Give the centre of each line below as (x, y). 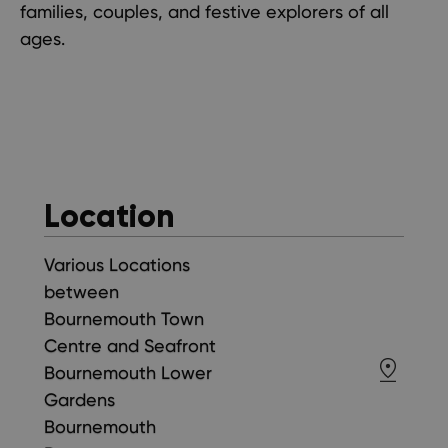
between (81, 292)
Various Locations (117, 265)
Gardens (79, 400)
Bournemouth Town (124, 319)
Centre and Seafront (130, 346)
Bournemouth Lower (128, 373)
